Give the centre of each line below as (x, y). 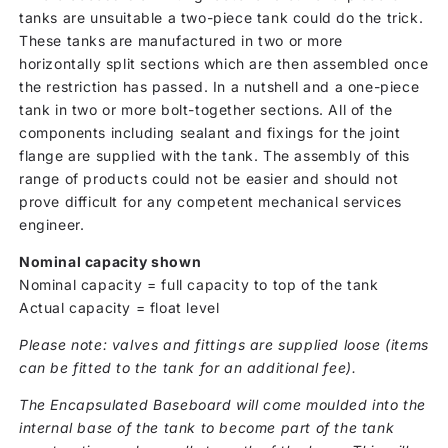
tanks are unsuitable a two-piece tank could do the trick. (221, 17)
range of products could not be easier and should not (209, 178)
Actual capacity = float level (119, 307)
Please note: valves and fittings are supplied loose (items (224, 344)
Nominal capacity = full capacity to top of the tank (199, 284)
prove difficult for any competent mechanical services (210, 201)
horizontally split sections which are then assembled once (224, 63)
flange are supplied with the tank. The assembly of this (215, 155)
